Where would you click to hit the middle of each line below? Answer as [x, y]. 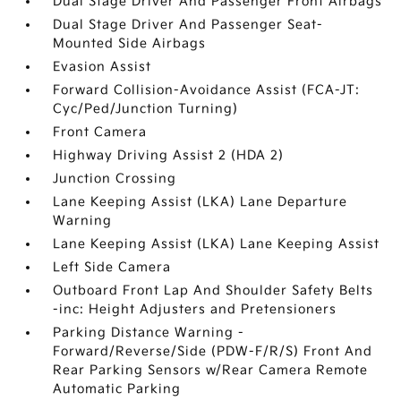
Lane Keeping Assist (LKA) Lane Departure [200, 202]
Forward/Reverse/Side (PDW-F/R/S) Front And [213, 351]
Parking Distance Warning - [149, 333]
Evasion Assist [102, 67]
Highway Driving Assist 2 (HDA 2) [169, 155]
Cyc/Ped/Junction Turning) [146, 109]
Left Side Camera [112, 267]
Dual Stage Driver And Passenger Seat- [188, 25]
